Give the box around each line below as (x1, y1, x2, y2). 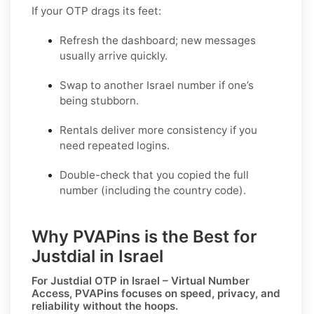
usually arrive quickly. (60, 48, 168, 62)
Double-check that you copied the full (60, 168, 249, 182)
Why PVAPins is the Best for (32, 226, 257, 247)
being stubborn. (60, 93, 139, 107)
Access (32, 286, 69, 300)
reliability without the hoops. (32, 299, 178, 313)
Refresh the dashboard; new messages (60, 33, 256, 47)
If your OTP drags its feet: (32, 4, 161, 18)
